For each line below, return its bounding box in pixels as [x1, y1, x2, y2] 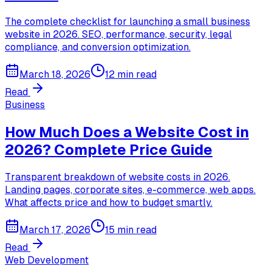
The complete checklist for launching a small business [5, 16, 250, 28]
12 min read [105, 69, 157, 81]
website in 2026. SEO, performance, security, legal [5, 29, 232, 41]
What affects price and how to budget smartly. [5, 196, 212, 208]
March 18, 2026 [19, 69, 90, 81]
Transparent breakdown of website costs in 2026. [5, 171, 230, 183]
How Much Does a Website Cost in [5, 123, 249, 140]
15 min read [105, 223, 157, 236]
